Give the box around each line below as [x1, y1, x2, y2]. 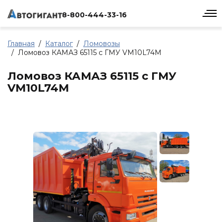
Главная [7, 39, 35, 48]
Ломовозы [83, 39, 120, 48]
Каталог [45, 39, 73, 48]
